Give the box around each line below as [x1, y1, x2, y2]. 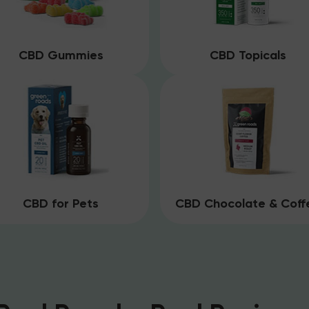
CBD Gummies [18, 47, 103, 63]
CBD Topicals [210, 47, 287, 63]
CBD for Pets [23, 195, 99, 211]
